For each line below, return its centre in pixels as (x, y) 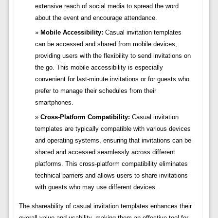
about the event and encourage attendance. (96, 18)
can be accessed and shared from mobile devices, (106, 44)
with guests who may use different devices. (96, 187)
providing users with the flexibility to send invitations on (113, 56)
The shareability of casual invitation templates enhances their (105, 206)
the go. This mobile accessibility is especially (99, 68)
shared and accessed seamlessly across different (105, 152)
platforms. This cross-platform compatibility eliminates (111, 164)
